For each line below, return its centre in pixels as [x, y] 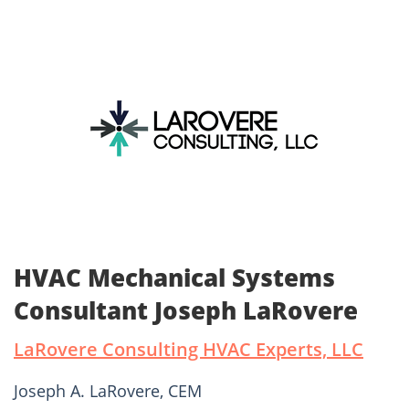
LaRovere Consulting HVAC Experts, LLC [189, 350]
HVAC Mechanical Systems [174, 278]
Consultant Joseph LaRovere [186, 311]
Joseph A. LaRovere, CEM [108, 391]
